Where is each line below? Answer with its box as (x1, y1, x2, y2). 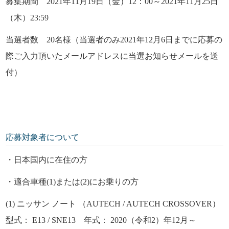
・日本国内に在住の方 (6, 155, 88, 164)
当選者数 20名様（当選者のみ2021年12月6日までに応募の (6, 35, 223, 44)
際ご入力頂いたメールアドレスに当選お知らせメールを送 (6, 51, 219, 60)
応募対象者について (6, 132, 80, 142)
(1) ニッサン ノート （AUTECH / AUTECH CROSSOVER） (6, 199, 221, 208)
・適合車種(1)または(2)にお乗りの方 (6, 177, 139, 186)
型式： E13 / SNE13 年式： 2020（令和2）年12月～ (6, 215, 199, 224)
